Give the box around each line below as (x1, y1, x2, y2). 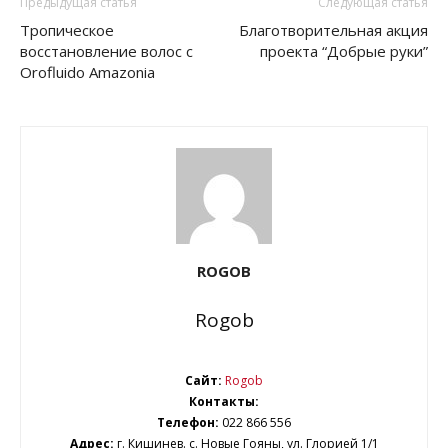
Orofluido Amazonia (20, 61, 155, 82)
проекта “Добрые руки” (260, 40, 428, 61)
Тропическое (20, 19, 114, 40)
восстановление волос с (20, 40, 193, 61)
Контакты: (189, 392, 259, 410)
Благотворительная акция (239, 19, 428, 40)
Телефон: (157, 413, 222, 431)
